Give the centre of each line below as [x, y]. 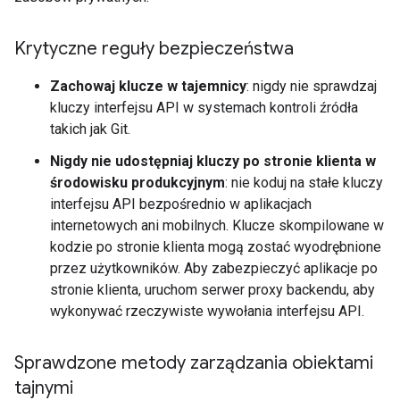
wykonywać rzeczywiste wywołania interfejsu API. [207, 311]
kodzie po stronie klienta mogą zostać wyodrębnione [216, 247]
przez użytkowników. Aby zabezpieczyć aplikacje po [214, 268]
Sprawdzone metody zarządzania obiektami [194, 363]
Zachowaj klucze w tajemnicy [148, 86]
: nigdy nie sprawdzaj [312, 86]
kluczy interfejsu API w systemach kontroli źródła [204, 108]
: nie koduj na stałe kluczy [304, 183]
